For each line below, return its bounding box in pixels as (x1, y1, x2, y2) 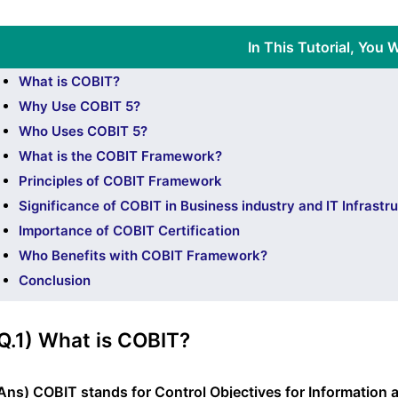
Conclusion (19, 271, 91, 289)
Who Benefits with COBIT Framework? (19, 246, 267, 264)
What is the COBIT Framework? (19, 147, 222, 164)
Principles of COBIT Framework (19, 171, 222, 189)
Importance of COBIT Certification (19, 221, 240, 239)
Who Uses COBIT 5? (19, 122, 147, 139)
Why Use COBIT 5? (19, 97, 140, 115)
